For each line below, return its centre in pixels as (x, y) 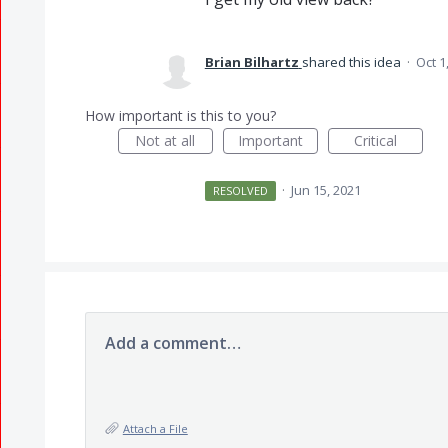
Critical (375, 140)
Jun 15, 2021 (326, 190)
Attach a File (155, 428)
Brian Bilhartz (251, 62)
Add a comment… (172, 343)
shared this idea (352, 62)
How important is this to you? (180, 115)
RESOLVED (241, 190)
